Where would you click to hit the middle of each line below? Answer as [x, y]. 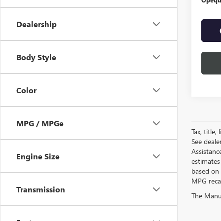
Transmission [41, 189]
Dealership [37, 24]
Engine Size [38, 156]
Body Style [36, 57]
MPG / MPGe [40, 123]
